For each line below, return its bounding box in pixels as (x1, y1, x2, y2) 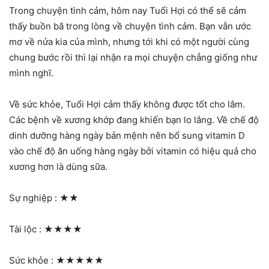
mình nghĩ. (9, 67, 53, 79)
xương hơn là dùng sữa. (9, 160, 107, 172)
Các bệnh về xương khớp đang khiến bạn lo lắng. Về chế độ (9, 113, 259, 125)
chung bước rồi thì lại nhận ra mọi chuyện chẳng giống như (9, 51, 257, 63)
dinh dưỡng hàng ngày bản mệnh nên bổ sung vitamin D (9, 129, 245, 141)
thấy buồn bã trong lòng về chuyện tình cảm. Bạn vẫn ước (9, 20, 251, 32)
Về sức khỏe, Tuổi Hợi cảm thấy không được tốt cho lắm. (9, 98, 245, 110)
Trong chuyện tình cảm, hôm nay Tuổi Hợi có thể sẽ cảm (9, 4, 246, 16)
